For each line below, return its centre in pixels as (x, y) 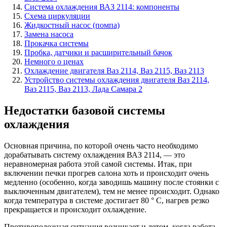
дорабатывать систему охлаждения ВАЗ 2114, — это (94, 155)
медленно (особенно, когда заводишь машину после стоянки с (111, 182)
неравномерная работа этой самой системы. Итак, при (98, 164)
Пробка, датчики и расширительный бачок (98, 52)
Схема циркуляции (57, 16)
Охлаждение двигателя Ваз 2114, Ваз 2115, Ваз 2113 (114, 70)
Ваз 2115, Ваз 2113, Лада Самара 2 (83, 89)
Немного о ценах (54, 61)
